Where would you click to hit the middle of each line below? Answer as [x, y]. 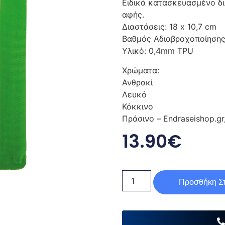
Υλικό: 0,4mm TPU [157, 51]
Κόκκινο [137, 106]
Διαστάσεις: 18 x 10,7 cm [169, 27]
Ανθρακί [137, 82]
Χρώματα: [142, 70]
